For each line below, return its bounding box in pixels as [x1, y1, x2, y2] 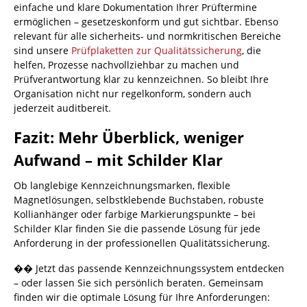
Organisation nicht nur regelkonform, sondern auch [14, 87, 251, 101]
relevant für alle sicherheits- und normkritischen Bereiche [14, 29, 281, 43]
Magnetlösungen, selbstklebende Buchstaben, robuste [14, 193, 264, 207]
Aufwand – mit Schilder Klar [14, 150, 223, 171]
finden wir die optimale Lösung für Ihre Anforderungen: [14, 291, 270, 304]
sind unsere [14, 44, 71, 58]
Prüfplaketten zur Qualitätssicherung [71, 44, 242, 58]
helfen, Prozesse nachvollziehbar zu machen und [14, 58, 239, 72]
